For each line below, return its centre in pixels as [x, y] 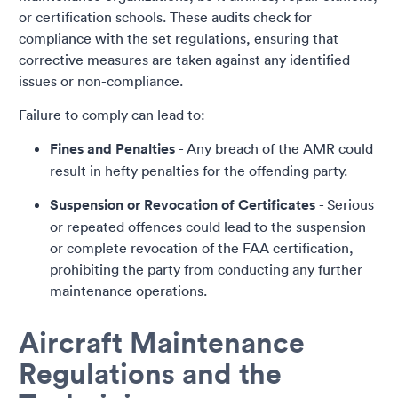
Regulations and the [150, 373]
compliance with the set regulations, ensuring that [179, 39]
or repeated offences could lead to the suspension [208, 227]
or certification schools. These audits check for [165, 17]
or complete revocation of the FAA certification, [202, 248]
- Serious [345, 205]
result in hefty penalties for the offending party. [199, 171]
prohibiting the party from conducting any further [206, 270]
